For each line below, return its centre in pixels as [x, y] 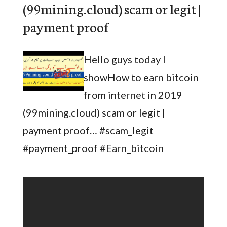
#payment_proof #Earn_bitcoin [93, 148]
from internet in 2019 [133, 95]
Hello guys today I [124, 59]
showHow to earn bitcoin [141, 77]
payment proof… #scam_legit [88, 130]
